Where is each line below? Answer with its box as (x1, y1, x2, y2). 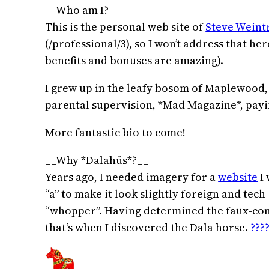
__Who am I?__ (45, 2, 121, 18)
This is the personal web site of (45, 19, 206, 35)
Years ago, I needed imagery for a (45, 169, 219, 185)
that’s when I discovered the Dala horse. (45, 220, 251, 235)
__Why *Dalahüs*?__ (45, 153, 150, 168)
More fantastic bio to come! (45, 125, 186, 141)
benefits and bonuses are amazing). (45, 53, 224, 68)
